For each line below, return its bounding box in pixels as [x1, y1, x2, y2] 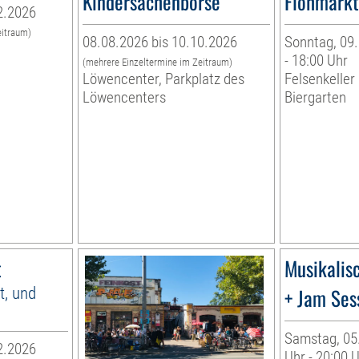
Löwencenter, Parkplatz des [83, 70, 245, 89]
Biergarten [284, 88, 346, 107]
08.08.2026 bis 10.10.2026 [83, 33, 238, 52]
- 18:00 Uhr [284, 51, 348, 71]
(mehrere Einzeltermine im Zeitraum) [83, 56, 233, 69]
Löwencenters [83, 88, 167, 107]
